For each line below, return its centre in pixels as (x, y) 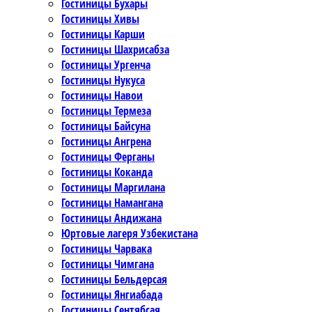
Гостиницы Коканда (107, 172)
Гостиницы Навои (102, 96)
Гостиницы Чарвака (107, 249)
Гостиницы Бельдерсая (114, 280)
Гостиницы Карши (103, 34)
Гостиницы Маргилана (113, 188)
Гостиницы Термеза (106, 111)
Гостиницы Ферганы (108, 157)
